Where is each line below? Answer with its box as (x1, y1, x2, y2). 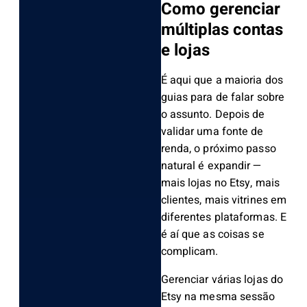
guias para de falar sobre (160, 88, 285, 106)
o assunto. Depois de (160, 106, 265, 123)
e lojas (160, 38, 210, 62)
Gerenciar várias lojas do (160, 271, 284, 288)
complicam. (160, 243, 219, 260)
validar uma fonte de (160, 123, 264, 140)
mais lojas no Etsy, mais (160, 174, 280, 191)
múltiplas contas (160, 17, 283, 42)
